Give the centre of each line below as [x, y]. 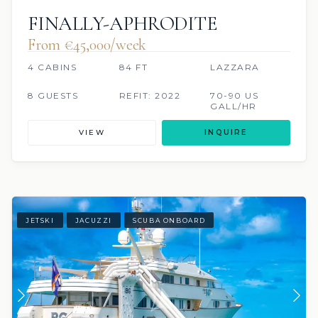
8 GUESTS [53, 96]
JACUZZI [94, 220]
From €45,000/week [87, 45]
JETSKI [40, 220]
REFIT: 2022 [150, 96]
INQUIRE [226, 133]
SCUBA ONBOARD [169, 220]
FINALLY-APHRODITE [123, 24]
